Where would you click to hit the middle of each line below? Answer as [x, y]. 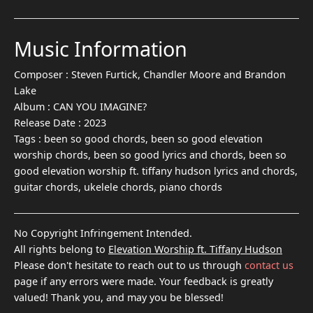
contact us [269, 265]
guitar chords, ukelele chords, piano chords [118, 187]
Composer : [43, 74]
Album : [34, 106]
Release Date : [49, 122]
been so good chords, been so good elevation [153, 138]
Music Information [101, 48]
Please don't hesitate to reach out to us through [129, 265]
